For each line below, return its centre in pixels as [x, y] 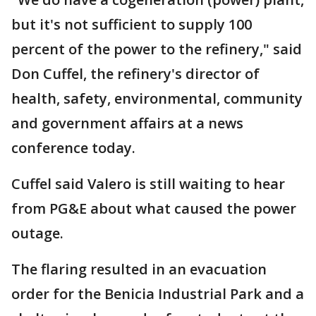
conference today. [73, 148]
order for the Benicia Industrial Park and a [158, 294]
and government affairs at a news [127, 123]
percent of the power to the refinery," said [157, 49]
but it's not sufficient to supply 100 [132, 24]
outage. [37, 233]
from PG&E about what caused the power [154, 208]
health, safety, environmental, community [157, 98]
